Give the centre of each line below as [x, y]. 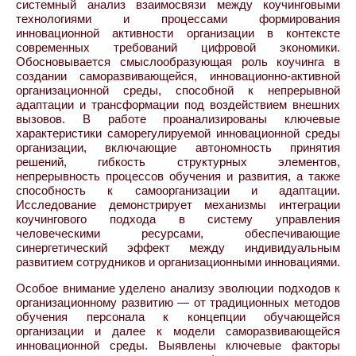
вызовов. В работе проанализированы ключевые [178, 119]
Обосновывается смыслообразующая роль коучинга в [178, 62]
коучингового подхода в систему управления [178, 219]
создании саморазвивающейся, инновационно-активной [178, 76]
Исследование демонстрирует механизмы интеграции [178, 205]
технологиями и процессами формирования [178, 19]
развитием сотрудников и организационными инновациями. [178, 262]
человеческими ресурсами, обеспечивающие [178, 233]
